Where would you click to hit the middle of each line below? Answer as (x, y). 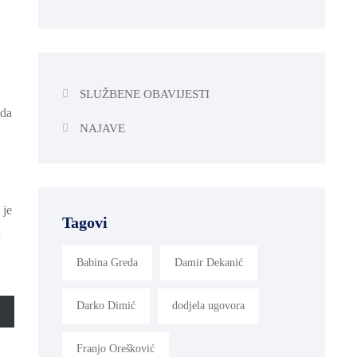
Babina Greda (107, 262)
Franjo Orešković (116, 348)
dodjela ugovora (208, 305)
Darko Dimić (106, 305)
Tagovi (85, 222)
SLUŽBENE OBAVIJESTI (144, 94)
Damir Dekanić (209, 262)
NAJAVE (102, 128)
